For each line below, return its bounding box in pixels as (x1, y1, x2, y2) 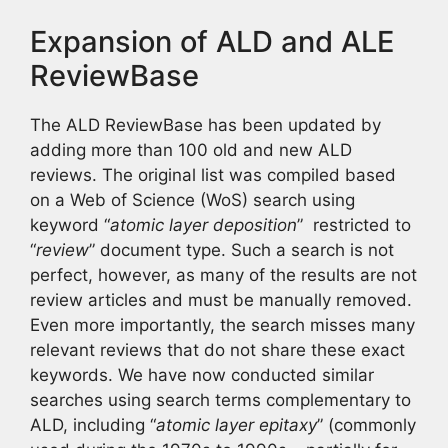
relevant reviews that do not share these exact (30, 339, 405, 360)
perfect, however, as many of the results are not (30, 264, 417, 285)
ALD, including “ (30, 414, 156, 435)
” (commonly (317, 414, 416, 435)
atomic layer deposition (110, 214, 297, 235)
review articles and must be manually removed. (30, 289, 412, 310)
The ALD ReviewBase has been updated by (30, 114, 381, 135)
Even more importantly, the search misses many (30, 314, 415, 335)
